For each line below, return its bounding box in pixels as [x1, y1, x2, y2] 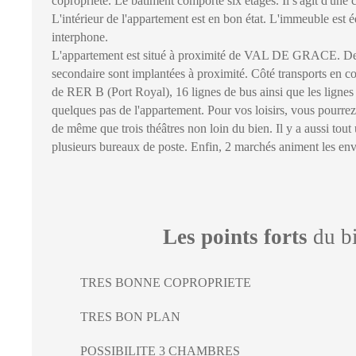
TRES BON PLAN [80, 309, 180, 323]
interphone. [52, 29, 108, 44]
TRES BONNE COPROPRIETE [80, 275, 251, 289]
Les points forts [163, 224, 308, 249]
